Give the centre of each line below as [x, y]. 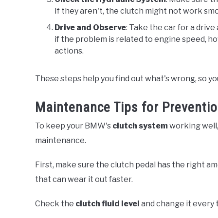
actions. [69, 51]
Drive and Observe [90, 28]
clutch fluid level [108, 204]
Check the [55, 204]
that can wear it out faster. [84, 180]
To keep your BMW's [74, 126]
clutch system [140, 126]
